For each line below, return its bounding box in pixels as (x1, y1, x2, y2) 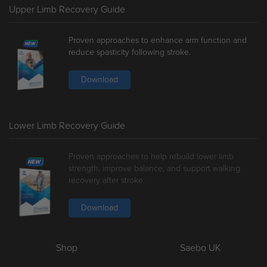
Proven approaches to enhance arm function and (69, 34, 247, 47)
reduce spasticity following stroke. (69, 46, 191, 59)
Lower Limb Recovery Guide (9, 119, 125, 133)
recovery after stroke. (69, 174, 145, 187)
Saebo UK (180, 241, 221, 255)
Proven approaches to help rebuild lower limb (69, 150, 234, 163)
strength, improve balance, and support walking (69, 162, 240, 175)
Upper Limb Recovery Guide (9, 2, 125, 17)
